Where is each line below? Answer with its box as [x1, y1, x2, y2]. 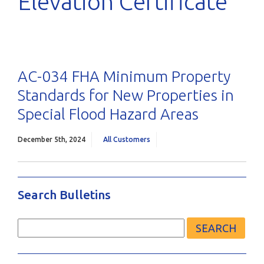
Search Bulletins [18, 187, 111, 202]
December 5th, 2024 [18, 136, 85, 143]
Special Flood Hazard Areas [18, 105, 199, 123]
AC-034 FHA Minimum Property [18, 68, 230, 85]
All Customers [103, 136, 150, 143]
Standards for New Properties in [18, 87, 234, 104]
